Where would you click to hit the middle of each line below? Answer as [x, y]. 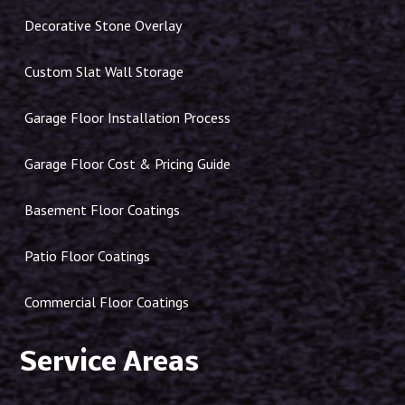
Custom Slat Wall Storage [104, 72]
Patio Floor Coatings [88, 256]
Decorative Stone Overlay [104, 26]
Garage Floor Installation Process [128, 118]
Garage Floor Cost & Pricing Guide [128, 164]
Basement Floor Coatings [103, 210]
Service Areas [110, 364]
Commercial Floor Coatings [107, 302]
